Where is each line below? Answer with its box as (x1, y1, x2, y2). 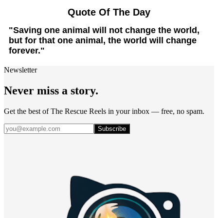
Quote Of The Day (68, 6, 150, 18)
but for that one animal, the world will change (9, 35, 197, 45)
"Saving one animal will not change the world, (9, 25, 200, 35)
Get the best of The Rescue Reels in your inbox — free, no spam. (4, 107, 204, 115)
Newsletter (4, 65, 37, 74)
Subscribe (98, 125, 126, 132)
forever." (9, 45, 45, 55)
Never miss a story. (4, 84, 98, 97)
